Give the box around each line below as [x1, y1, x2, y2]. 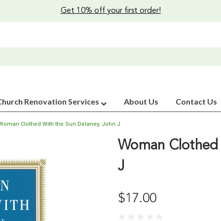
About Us [124, 97, 158, 106]
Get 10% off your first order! [60, 7, 161, 15]
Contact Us [176, 97, 217, 106]
